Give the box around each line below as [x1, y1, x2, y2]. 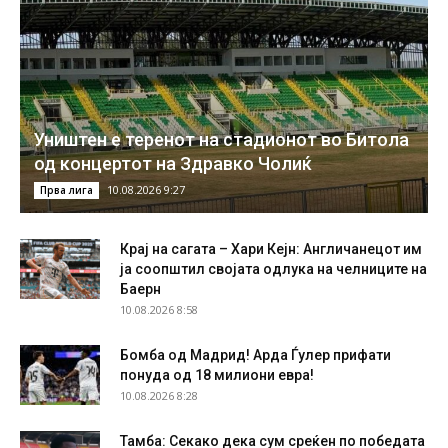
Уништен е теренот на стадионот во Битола [34, 129, 409, 151]
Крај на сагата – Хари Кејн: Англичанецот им [120, 241, 422, 258]
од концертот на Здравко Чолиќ [34, 153, 312, 175]
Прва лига [40, 183, 93, 198]
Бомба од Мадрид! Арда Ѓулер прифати [120, 347, 391, 364]
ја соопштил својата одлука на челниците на [120, 261, 427, 278]
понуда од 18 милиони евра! [120, 367, 314, 384]
